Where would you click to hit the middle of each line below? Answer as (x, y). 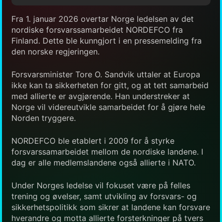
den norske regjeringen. (55, 51)
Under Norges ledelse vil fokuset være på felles (101, 185)
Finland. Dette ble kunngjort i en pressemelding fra (107, 40)
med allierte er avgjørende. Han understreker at (101, 96)
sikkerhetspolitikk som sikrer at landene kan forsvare (111, 207)
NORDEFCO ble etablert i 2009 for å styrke (93, 140)
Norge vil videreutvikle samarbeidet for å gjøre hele (108, 107)
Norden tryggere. (44, 118)
